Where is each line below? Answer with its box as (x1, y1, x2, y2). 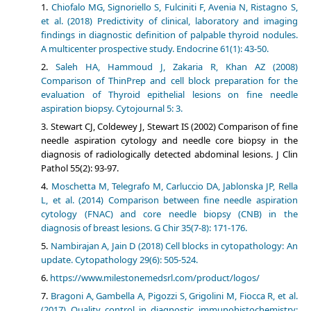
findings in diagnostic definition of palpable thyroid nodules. (41, 28, 298, 41)
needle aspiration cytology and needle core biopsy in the (41, 133, 298, 146)
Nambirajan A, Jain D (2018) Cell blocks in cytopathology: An (50, 239, 298, 252)
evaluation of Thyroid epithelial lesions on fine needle (41, 87, 298, 101)
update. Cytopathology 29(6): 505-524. (41, 253, 199, 266)
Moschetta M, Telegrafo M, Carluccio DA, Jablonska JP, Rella (51, 179, 298, 192)
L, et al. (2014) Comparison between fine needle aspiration (41, 193, 298, 206)
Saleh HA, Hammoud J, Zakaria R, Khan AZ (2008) (56, 60, 298, 73)
